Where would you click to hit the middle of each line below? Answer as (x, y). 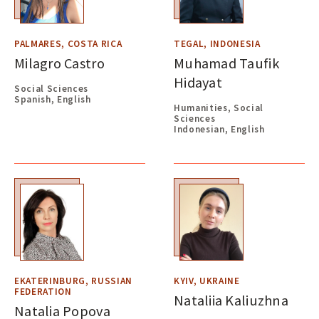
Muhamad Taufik (226, 63)
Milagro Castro (59, 63)
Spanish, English (53, 99)
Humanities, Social (219, 108)
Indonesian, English (219, 129)
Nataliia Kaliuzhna (231, 300)
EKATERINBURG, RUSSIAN (74, 281)
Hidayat (198, 83)
